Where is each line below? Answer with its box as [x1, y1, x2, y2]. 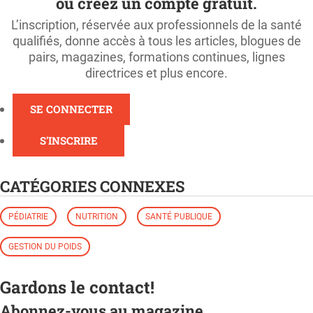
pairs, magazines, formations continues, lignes [28, 49, 285, 64]
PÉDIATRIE [8, 212, 48, 222]
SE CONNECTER [30, 101, 112, 116]
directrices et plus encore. [85, 65, 228, 80]
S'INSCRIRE [39, 133, 98, 147]
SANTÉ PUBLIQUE [145, 212, 212, 222]
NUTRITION [75, 212, 118, 222]
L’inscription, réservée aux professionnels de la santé [11, 17, 302, 32]
